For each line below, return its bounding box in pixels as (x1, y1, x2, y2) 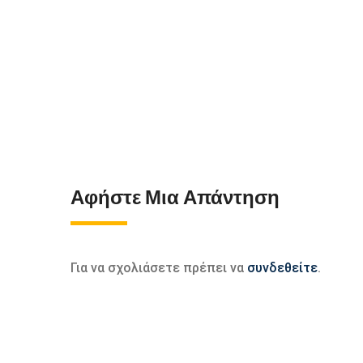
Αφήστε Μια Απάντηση (70, 184, 280, 211)
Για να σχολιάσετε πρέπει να (70, 260, 247, 275)
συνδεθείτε (247, 260, 318, 275)
